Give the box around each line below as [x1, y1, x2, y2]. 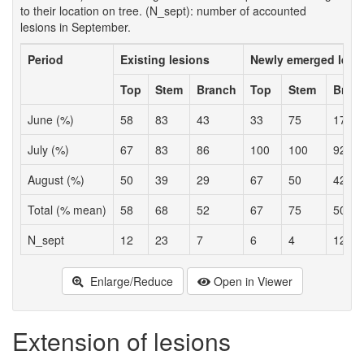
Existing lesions [120, 50, 210, 67]
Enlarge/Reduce [86, 272, 173, 289]
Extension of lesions [12, 323, 231, 358]
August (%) [28, 171, 84, 188]
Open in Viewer [213, 272, 292, 289]
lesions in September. [20, 18, 131, 35]
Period [28, 50, 63, 67]
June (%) [28, 110, 74, 128]
